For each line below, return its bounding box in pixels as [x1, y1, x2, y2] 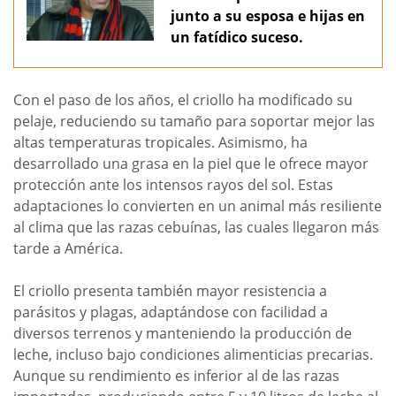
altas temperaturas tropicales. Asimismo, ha [13, 133, 308, 153]
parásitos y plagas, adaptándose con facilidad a [13, 302, 328, 323]
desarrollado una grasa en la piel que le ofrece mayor [13, 154, 369, 174]
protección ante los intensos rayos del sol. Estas [13, 175, 333, 195]
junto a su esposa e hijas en [171, 5, 365, 26]
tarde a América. [13, 239, 123, 259]
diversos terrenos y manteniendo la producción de [13, 324, 352, 344]
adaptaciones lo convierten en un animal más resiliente [13, 196, 382, 217]
